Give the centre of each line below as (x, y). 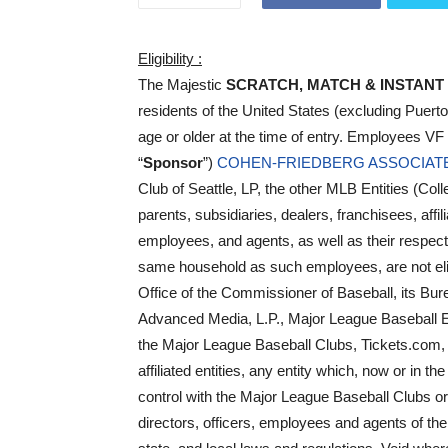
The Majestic (182, 84)
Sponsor (173, 162)
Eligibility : (170, 58)
